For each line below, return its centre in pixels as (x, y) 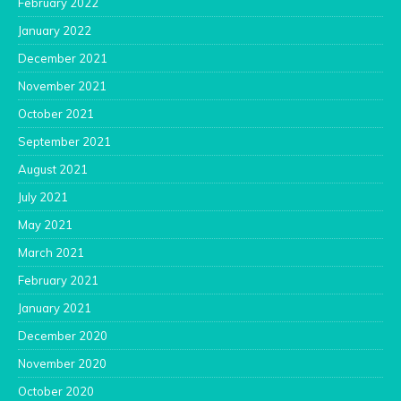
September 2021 (64, 142)
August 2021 (53, 170)
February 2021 (58, 281)
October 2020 (56, 392)
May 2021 (45, 225)
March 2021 (51, 253)
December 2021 (63, 59)
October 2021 (56, 114)
